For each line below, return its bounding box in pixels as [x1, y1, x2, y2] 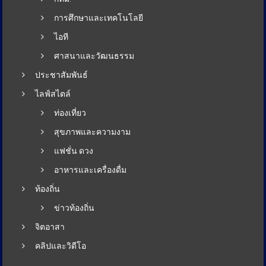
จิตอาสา [35, 222, 65, 232]
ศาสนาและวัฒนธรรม [54, 51, 135, 61]
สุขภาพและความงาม [54, 127, 131, 137]
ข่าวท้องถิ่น [54, 203, 95, 213]
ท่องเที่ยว [54, 108, 87, 118]
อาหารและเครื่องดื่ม [54, 165, 127, 175]
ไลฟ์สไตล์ [35, 89, 71, 99]
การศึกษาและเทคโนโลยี [54, 13, 144, 23]
